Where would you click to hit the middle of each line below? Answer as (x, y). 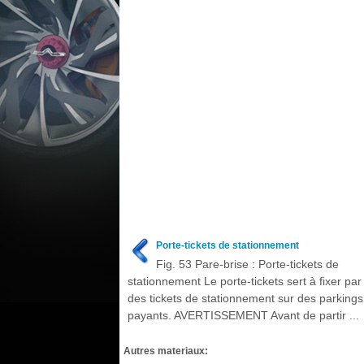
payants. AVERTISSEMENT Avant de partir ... (243, 315)
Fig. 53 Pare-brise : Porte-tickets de (247, 264)
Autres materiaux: (166, 351)
